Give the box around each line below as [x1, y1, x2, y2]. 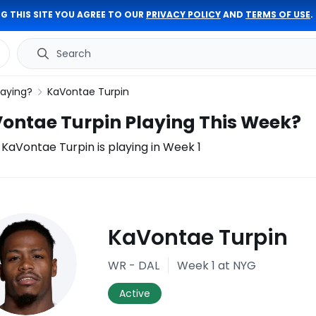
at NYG [215, 257, 256, 274]
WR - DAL [108, 257, 159, 274]
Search [56, 46, 91, 61]
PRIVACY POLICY [146, 8, 221, 20]
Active [119, 286, 150, 300]
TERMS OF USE [245, 8, 310, 20]
